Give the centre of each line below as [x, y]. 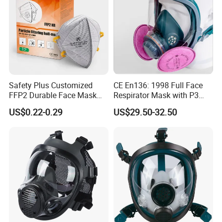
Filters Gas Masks [144, 105]
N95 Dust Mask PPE [44, 105]
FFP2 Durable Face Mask [53, 95]
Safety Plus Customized [51, 85]
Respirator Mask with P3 [156, 95]
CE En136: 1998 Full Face [158, 85]
